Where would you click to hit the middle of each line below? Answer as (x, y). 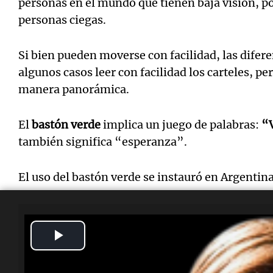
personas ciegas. (62, 20)
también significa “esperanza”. (103, 142)
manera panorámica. (74, 90)
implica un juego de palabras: (181, 125)
